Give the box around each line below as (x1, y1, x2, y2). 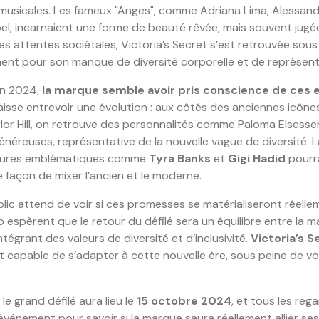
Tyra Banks (148, 150, 211, 166)
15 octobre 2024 (136, 293, 231, 308)
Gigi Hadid (227, 150, 286, 166)
